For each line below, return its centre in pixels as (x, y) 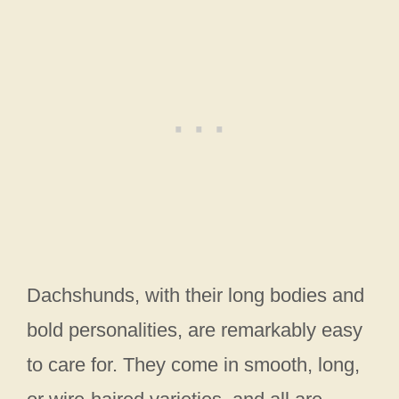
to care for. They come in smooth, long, (193, 365)
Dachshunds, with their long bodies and (195, 296)
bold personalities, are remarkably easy (195, 330)
